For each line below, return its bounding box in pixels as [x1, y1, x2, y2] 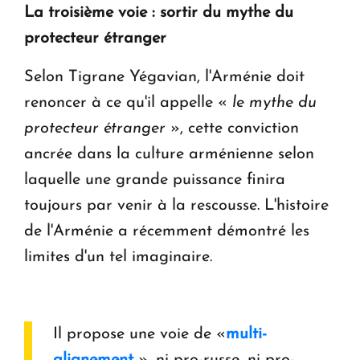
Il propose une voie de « [53, 326, 226, 343]
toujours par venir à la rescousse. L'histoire [24, 198, 329, 215]
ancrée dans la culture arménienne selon [24, 146, 314, 163]
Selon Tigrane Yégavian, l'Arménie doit [24, 69, 305, 86]
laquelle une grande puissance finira [24, 172, 285, 189]
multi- [226, 326, 267, 343]
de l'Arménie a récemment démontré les [24, 223, 309, 240]
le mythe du [232, 95, 317, 112]
